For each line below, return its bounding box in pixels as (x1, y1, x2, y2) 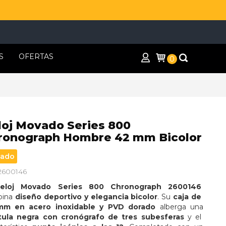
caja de (173, 192, 204, 202)
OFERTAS (19, 52, 53, 61)
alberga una (155, 202, 206, 212)
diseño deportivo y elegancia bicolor (15, 192, 158, 202)
